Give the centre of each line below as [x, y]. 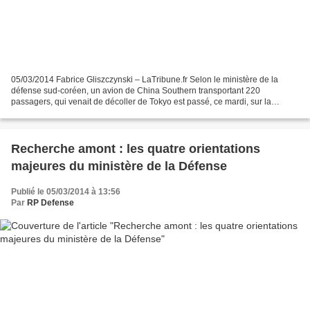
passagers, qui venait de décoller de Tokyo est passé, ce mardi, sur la [141, 101]
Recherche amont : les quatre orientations [136, 148]
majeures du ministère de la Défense [119, 166]
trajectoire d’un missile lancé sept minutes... [93, 112]
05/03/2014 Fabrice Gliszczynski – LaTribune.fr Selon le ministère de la [145, 79]
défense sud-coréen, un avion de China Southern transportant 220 [136, 90]
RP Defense [51, 202]
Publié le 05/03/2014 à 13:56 [66, 191]
